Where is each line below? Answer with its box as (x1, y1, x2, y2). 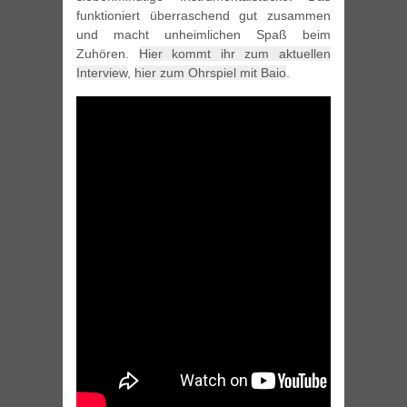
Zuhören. (76, 46, 139, 62)
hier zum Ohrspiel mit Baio (134, 65, 286, 81)
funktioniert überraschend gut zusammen (76, 8, 331, 24)
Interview (76, 65, 127, 81)
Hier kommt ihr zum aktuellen (138, 46, 332, 62)
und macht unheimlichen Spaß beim (76, 27, 331, 43)
